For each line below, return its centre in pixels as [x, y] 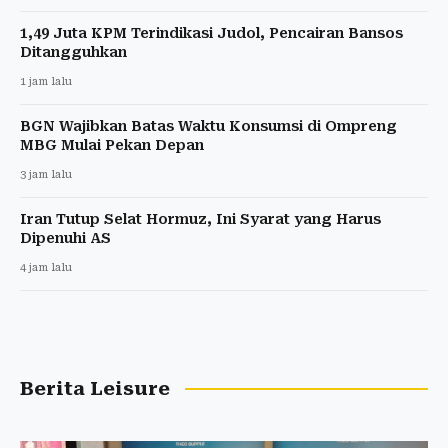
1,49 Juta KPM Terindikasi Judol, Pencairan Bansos [211, 32]
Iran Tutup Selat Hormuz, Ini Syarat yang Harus [200, 218]
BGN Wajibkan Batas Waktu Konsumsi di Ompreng [208, 125]
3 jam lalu [46, 174]
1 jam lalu [46, 81]
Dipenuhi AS [65, 237]
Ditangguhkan [73, 51]
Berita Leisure [95, 388]
